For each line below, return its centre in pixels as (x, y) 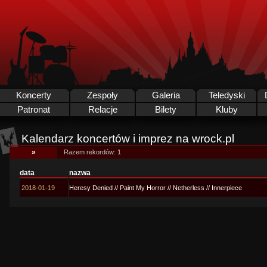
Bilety (166, 110)
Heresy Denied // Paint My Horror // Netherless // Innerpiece (156, 188)
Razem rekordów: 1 (92, 152)
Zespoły (103, 95)
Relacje (103, 110)
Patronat (33, 110)
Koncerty (33, 95)
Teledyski (226, 95)
